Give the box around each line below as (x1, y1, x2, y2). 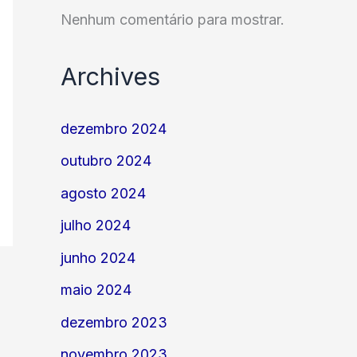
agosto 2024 (61, 184, 146, 202)
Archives (61, 61, 160, 92)
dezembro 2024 (61, 120, 167, 137)
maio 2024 (61, 281, 131, 299)
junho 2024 (61, 249, 135, 266)
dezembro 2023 (61, 313, 167, 331)
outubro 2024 (61, 152, 151, 170)
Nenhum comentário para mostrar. (61, 10, 284, 28)
